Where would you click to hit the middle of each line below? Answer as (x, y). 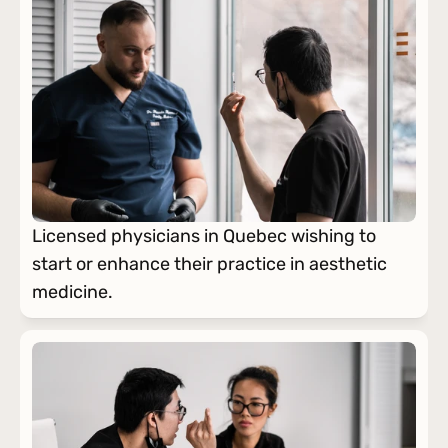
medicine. (72, 292)
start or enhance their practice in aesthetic (209, 264)
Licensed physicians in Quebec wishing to (204, 236)
